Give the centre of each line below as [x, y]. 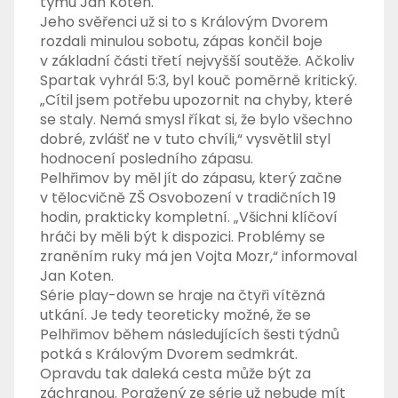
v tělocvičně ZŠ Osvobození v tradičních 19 [188, 198]
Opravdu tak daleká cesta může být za [176, 374]
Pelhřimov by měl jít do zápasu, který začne [191, 179]
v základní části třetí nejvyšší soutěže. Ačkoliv [198, 61]
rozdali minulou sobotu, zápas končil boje [182, 42]
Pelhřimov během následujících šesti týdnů [190, 335]
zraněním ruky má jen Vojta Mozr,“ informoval [199, 257]
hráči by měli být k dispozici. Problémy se [183, 237]
